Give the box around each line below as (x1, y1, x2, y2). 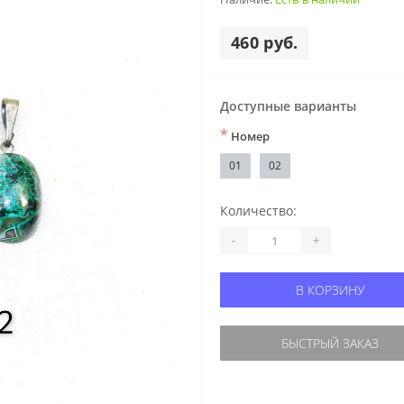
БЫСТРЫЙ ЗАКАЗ (280, 334, 379, 352)
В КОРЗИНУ (295, 280, 364, 298)
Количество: (220, 201, 297, 219)
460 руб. (231, 31, 298, 53)
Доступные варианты (220, 96, 356, 115)
